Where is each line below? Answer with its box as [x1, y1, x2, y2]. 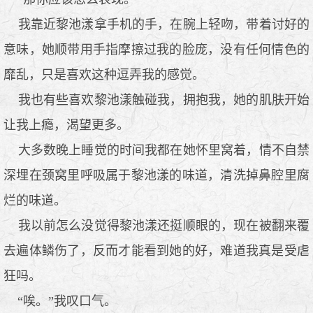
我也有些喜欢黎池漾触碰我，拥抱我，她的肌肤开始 [3, 92, 310, 107]
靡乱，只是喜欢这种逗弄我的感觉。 [3, 67, 205, 82]
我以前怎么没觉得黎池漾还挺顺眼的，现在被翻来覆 [3, 218, 310, 233]
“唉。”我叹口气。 [3, 293, 117, 308]
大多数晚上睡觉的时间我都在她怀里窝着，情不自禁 [3, 143, 310, 157]
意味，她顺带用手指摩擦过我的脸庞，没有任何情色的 [3, 42, 310, 57]
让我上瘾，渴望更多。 [3, 117, 129, 132]
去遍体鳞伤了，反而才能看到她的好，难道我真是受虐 [3, 243, 310, 258]
